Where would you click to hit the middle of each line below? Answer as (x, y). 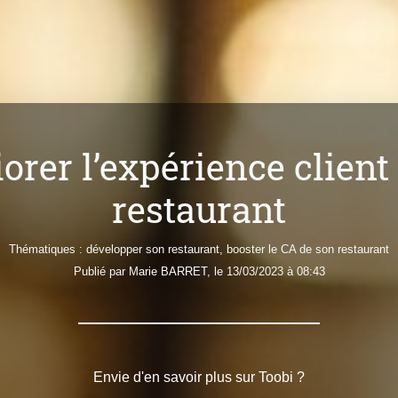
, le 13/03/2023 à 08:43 (266, 271)
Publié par (101, 271)
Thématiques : (48, 249)
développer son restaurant (153, 249)
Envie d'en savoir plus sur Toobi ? (199, 377)
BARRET (183, 271)
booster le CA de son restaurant (308, 249)
